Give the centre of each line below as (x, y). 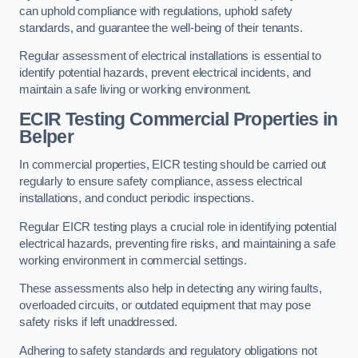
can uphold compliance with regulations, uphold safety (156, 11)
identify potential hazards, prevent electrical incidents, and (165, 73)
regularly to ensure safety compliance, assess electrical (161, 182)
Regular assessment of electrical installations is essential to (170, 56)
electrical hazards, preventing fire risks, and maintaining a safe (177, 243)
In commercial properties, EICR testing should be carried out (173, 165)
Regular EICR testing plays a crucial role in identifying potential (178, 227)
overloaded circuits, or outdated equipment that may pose (165, 306)
